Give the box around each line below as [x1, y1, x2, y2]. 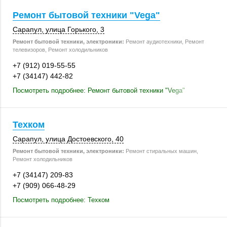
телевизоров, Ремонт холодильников [13, 47, 108, 53]
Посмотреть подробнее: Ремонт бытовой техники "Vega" [13, 87, 185, 94]
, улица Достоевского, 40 [42, 135, 124, 143]
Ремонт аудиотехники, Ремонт [124, 39, 204, 45]
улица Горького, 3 [46, 25, 104, 33]
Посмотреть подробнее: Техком [13, 196, 109, 204]
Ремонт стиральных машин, [124, 148, 198, 154]
